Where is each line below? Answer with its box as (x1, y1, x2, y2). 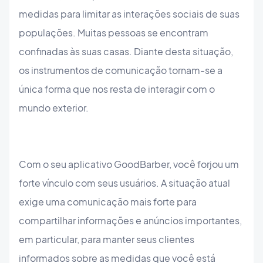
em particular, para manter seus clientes (19, 233, 194, 245)
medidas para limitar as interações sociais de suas (19, 8, 240, 20)
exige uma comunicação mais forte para (19, 195, 197, 208)
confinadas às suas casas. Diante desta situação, (19, 45, 233, 58)
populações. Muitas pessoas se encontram (19, 26, 208, 39)
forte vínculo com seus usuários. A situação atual (19, 177, 230, 189)
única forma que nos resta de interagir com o (19, 83, 215, 95)
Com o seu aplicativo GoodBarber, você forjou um (19, 158, 239, 170)
